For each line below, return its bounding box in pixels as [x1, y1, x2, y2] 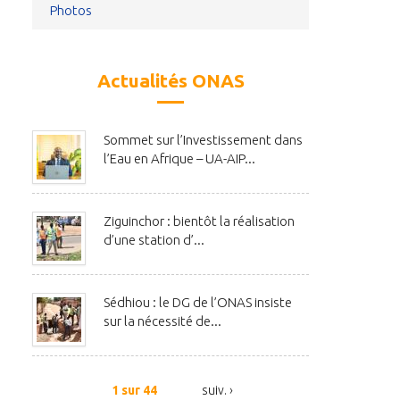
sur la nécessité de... [104, 313, 221, 329]
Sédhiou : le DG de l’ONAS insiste [104, 295, 292, 311]
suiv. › [201, 383, 233, 398]
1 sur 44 [111, 383, 157, 398]
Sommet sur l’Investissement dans [104, 132, 303, 148]
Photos [50, 3, 92, 19]
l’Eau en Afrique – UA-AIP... [104, 151, 255, 167]
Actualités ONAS [96, 70, 245, 92]
